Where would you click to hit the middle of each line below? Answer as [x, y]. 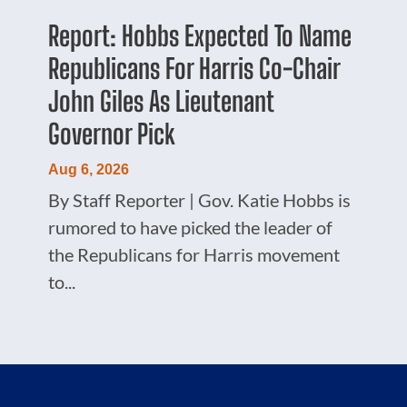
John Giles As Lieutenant [161, 100]
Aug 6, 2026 [89, 169]
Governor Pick [112, 133]
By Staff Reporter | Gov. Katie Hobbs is [200, 199]
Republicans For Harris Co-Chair [194, 68]
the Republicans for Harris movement [194, 254]
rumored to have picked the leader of [191, 227]
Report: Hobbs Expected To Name [200, 35]
